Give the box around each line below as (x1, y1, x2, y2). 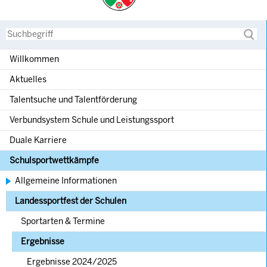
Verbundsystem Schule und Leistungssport (10, 115, 174, 125)
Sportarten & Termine (21, 216, 105, 226)
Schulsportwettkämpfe (10, 156, 99, 166)
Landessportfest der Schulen (15, 196, 126, 206)
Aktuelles (10, 74, 46, 85)
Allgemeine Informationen (15, 176, 117, 186)
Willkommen (10, 54, 59, 64)
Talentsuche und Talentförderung (10, 95, 137, 105)
